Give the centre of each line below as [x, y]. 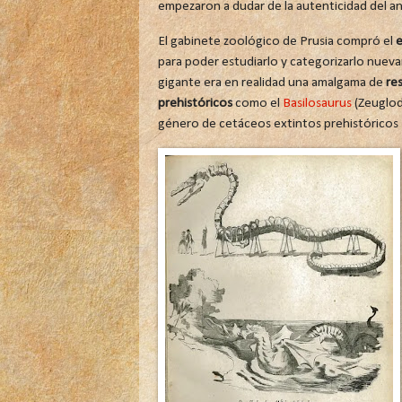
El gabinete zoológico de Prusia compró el [276, 41]
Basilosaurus [317, 103]
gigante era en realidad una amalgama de [271, 82]
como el [257, 103]
